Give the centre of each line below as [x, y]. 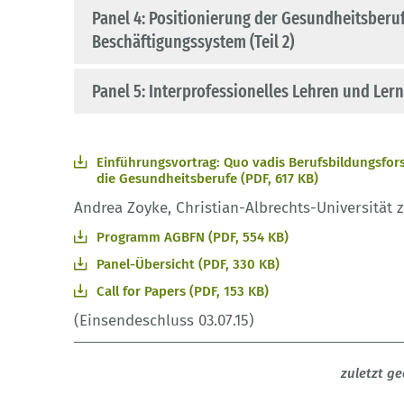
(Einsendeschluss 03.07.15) [164, 321]
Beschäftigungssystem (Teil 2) [193, 42]
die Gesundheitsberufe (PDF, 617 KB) [207, 179]
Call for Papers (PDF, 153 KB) [183, 292]
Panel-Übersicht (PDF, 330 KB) [188, 265]
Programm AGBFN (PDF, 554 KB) [193, 238]
